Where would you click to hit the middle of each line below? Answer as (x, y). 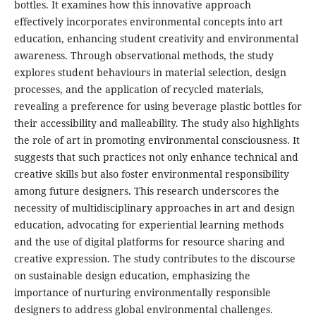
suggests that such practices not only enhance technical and (156, 157)
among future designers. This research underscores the (146, 191)
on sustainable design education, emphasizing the (132, 276)
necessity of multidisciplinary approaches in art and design (154, 208)
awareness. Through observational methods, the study (144, 56)
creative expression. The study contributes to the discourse (154, 259)
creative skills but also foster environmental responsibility (151, 174)
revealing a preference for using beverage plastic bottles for (158, 107)
